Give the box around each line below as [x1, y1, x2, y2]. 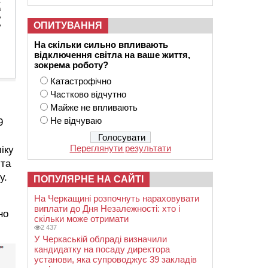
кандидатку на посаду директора [34, 244, 170, 254]
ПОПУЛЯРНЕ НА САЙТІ [33, 174, 144, 184]
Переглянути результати [69, 143, 171, 153]
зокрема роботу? [34, 60, 108, 70]
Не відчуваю [50, 115, 102, 126]
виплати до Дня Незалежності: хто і [34, 203, 180, 214]
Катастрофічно [50, 76, 111, 86]
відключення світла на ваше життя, [34, 50, 190, 60]
